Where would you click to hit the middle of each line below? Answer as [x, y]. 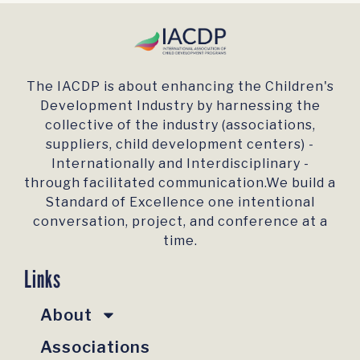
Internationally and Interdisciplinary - [180, 163]
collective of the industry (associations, [180, 125]
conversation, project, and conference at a [180, 221]
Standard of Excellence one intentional [180, 202]
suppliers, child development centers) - [180, 144]
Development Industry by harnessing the [180, 105]
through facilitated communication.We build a [180, 182]
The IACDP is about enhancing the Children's [180, 86]
